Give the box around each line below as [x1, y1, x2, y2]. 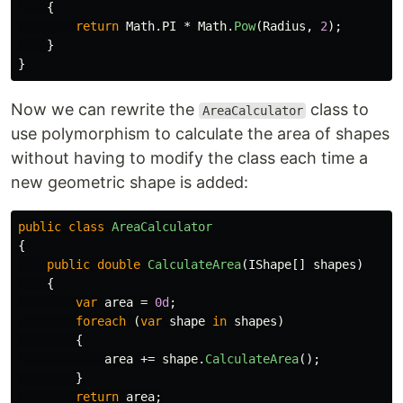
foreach [76, 314, 126, 328]
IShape [248, 257, 291, 272]
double [97, 257, 140, 272]
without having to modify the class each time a [11, 148, 368, 167]
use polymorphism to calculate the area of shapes [11, 124, 390, 143]
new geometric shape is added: [11, 173, 248, 192]
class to [306, 100, 370, 119]
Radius [263, 19, 306, 33]
